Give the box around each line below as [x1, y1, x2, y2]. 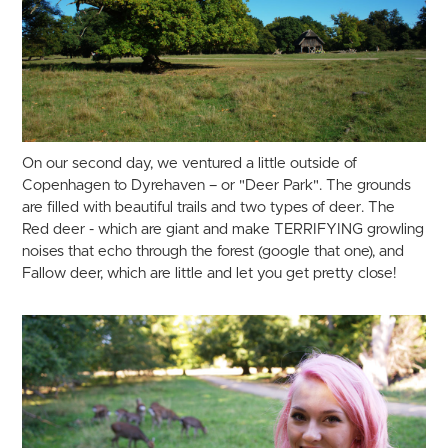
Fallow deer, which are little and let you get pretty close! [22, 265, 397, 281]
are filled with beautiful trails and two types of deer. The [22, 199, 396, 215]
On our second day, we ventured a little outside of [22, 155, 358, 171]
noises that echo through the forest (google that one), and [22, 243, 405, 259]
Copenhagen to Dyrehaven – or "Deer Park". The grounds [22, 177, 412, 193]
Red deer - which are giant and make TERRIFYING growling [22, 221, 425, 237]
